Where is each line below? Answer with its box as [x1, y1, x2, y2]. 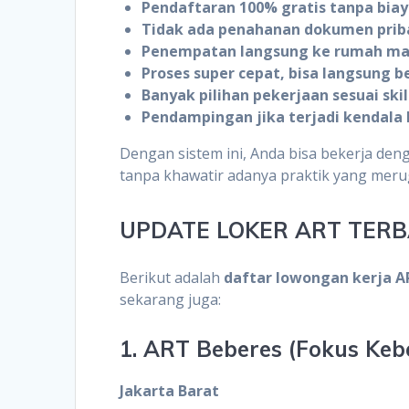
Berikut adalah [120, 267, 225, 288]
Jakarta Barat [120, 380, 220, 401]
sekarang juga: [120, 288, 222, 309]
